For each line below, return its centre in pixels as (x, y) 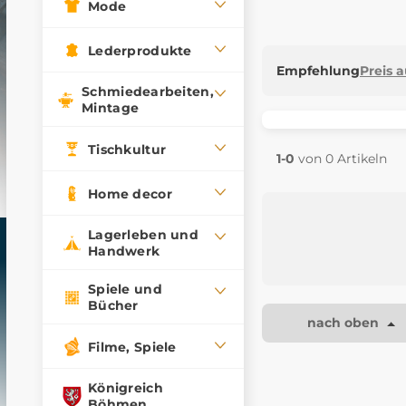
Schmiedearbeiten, (148, 92)
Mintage (111, 108)
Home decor (130, 193)
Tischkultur (127, 149)
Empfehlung (318, 71)
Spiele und (125, 289)
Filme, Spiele (132, 347)
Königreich (126, 388)
